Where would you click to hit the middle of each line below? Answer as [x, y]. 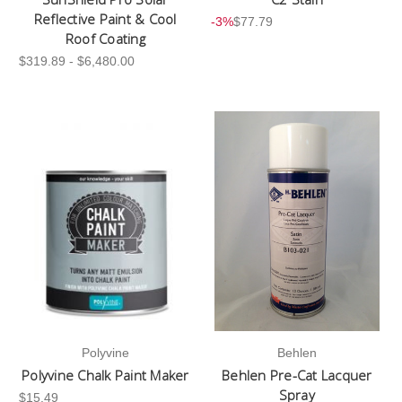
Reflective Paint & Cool [105, 18]
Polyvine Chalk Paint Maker [105, 376]
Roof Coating [105, 38]
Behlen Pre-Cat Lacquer [297, 376]
